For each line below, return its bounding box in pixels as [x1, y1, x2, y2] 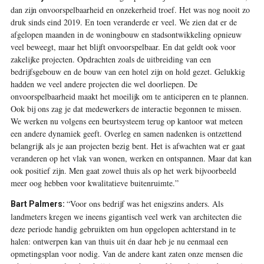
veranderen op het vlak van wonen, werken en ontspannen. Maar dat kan [10, 152, 252, 164]
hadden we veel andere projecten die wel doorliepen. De [10, 78, 197, 90]
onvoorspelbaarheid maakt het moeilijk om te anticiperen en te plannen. [10, 90, 249, 102]
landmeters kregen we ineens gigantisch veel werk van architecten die [10, 210, 242, 222]
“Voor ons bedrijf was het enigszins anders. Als [66, 197, 223, 209]
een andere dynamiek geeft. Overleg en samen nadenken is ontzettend [10, 127, 242, 139]
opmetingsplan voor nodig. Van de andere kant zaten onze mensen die [10, 247, 243, 259]
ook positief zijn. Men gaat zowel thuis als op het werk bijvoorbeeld [10, 164, 236, 176]
